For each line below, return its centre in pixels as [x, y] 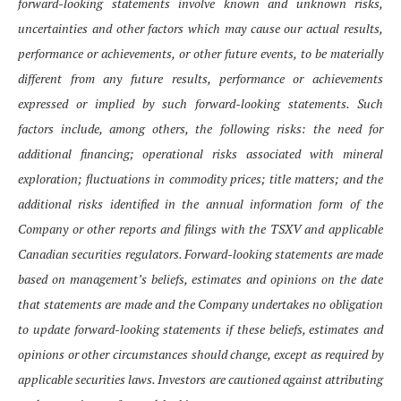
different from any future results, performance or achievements [200, 79]
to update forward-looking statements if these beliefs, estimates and [200, 329]
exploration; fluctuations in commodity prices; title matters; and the [200, 179]
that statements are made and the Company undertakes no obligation [200, 304]
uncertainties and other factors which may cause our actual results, [200, 29]
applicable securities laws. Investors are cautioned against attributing [200, 380]
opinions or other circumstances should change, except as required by [200, 354]
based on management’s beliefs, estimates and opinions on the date [200, 279]
